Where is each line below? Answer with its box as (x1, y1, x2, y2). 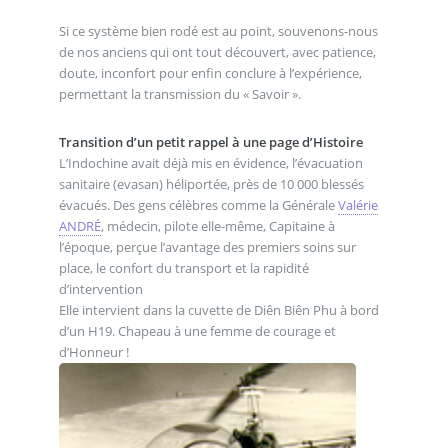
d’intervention (58, 279, 146, 298)
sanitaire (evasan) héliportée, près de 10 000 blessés (58, 174, 364, 193)
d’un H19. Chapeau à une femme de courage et (58, 321, 336, 340)
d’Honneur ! (58, 342, 129, 361)
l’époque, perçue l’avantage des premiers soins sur (58, 237, 356, 256)
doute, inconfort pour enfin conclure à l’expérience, (58, 64, 362, 83)
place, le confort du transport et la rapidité (58, 258, 309, 277)
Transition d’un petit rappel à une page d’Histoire (58, 132, 363, 151)
